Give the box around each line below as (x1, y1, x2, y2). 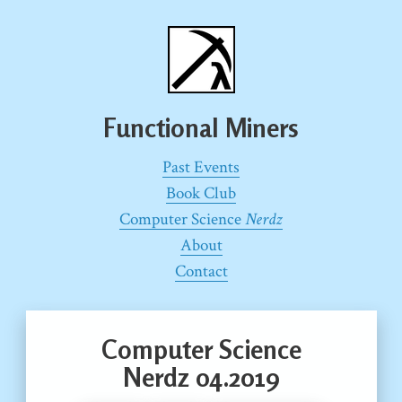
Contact (174, 260, 228, 283)
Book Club (166, 182, 236, 205)
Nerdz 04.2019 (122, 362, 280, 393)
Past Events (162, 156, 240, 179)
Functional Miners (103, 111, 299, 144)
